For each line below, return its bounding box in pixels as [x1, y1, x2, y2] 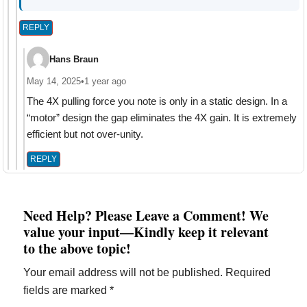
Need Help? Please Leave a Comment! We [23, 206, 269, 226]
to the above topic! [23, 238, 132, 259]
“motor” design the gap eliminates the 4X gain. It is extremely [27, 112, 297, 124]
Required [225, 267, 271, 279]
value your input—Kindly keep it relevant [23, 222, 269, 243]
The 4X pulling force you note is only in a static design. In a [27, 95, 288, 108]
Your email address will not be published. [23, 267, 223, 279]
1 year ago [84, 76, 127, 87]
